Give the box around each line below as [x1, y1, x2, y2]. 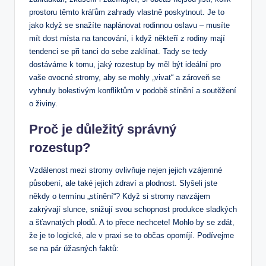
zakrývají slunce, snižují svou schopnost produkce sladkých [29, 205, 237, 214]
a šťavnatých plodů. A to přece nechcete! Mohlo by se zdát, [29, 218, 235, 227]
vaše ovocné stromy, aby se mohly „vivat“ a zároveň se [29, 73, 220, 83]
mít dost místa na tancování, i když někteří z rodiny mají [29, 34, 225, 43]
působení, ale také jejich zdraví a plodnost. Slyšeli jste [29, 179, 217, 188]
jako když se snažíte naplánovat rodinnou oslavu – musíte [29, 21, 230, 30]
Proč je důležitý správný [29, 122, 176, 137]
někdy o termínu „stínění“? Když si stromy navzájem [29, 192, 210, 201]
